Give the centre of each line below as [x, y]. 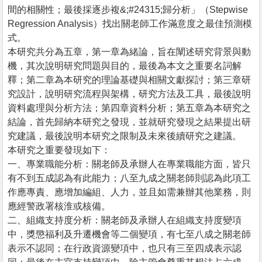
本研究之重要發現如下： [59, 150]
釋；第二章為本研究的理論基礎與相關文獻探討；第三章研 [129, 80]
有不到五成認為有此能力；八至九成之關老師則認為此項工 [129, 178]
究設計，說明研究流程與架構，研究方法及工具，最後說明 [129, 94]
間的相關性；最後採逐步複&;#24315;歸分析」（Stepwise [128, 9]
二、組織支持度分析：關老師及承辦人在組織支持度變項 [125, 220]
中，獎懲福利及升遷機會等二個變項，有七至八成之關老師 [129, 234]
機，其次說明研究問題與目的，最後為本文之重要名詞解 [125, 65]
